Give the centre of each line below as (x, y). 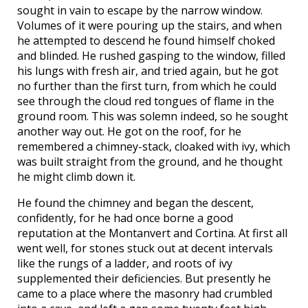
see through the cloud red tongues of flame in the (146, 101)
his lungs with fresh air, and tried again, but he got (148, 71)
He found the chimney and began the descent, (135, 203)
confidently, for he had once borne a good (125, 218)
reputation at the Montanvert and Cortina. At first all (152, 233)
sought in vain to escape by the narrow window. (140, 11)
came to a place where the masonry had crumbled (145, 294)
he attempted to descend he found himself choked (146, 41)
